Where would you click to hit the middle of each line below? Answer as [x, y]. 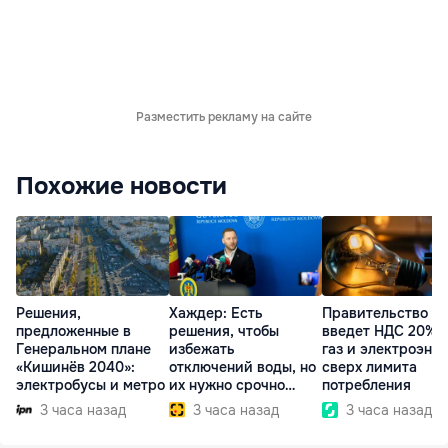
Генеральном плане [83, 349]
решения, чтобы [224, 331]
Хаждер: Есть [216, 313]
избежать [202, 349]
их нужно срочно [227, 385]
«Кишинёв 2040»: [75, 367]
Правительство [375, 313]
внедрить [202, 403]
